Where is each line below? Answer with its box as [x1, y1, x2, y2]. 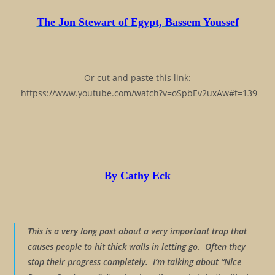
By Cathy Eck [104, 169, 171, 182]
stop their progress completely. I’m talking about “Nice [28, 256, 242, 268]
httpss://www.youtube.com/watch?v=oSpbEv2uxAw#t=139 [18, 87, 257, 99]
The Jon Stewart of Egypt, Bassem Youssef [36, 16, 239, 28]
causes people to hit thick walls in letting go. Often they [28, 241, 246, 252]
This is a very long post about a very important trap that [28, 225, 247, 237]
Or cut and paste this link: [84, 72, 191, 83]
